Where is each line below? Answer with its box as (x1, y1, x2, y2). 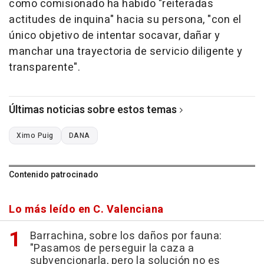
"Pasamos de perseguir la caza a (29, 240, 194, 257)
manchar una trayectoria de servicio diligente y (9, 44, 243, 60)
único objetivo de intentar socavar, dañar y (9, 28, 220, 44)
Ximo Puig (16, 130, 54, 141)
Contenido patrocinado (9, 169, 98, 181)
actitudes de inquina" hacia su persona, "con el (9, 12, 242, 28)
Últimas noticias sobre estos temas (9, 102, 177, 118)
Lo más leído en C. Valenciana (9, 202, 164, 218)
